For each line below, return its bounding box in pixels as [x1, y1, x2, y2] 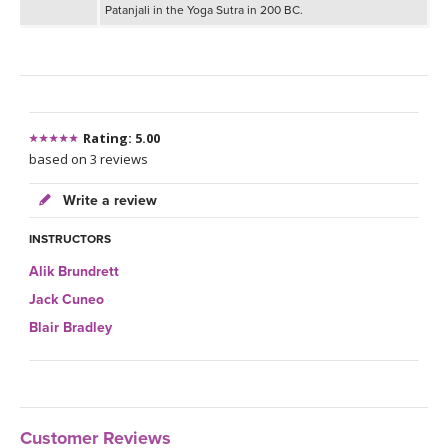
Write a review [59, 191, 157, 209]
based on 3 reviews [29, 149, 148, 168]
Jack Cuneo [29, 290, 104, 308]
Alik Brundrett [29, 262, 119, 280]
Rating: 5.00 [83, 128, 160, 147]
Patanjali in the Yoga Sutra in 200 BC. [105, 2, 303, 17]
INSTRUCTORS [29, 231, 111, 246]
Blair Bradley [29, 318, 112, 336]
